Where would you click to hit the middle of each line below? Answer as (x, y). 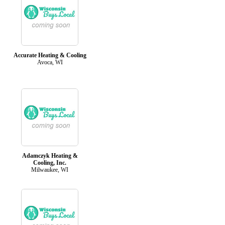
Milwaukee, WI (50, 170)
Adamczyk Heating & (50, 155)
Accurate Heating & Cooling (50, 55)
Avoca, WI (50, 62)
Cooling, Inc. (50, 162)
